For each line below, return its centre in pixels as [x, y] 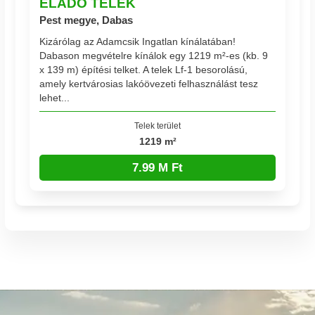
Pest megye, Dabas [86, 20]
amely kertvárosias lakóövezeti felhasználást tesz [149, 83]
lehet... [55, 97]
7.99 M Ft [157, 167]
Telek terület [157, 125]
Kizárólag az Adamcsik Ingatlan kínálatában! [138, 41]
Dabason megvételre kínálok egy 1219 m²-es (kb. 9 [154, 55]
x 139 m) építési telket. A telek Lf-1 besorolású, [144, 69]
